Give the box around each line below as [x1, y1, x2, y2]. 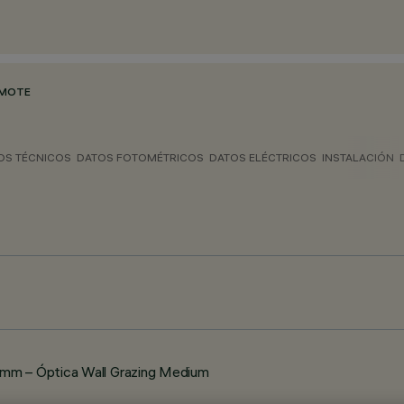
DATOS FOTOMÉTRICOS [77, 151, 204, 164]
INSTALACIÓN [322, 151, 394, 164]
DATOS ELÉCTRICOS [209, 151, 317, 164]
